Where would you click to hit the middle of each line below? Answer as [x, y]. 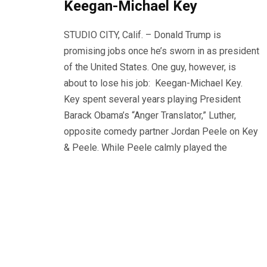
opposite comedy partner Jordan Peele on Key [161, 132]
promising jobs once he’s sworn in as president [162, 51]
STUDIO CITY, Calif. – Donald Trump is [142, 35]
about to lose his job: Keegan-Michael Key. [153, 83]
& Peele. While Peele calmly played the [145, 148]
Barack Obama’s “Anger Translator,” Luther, [150, 116]
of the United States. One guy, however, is [150, 67]
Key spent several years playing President [152, 100]
